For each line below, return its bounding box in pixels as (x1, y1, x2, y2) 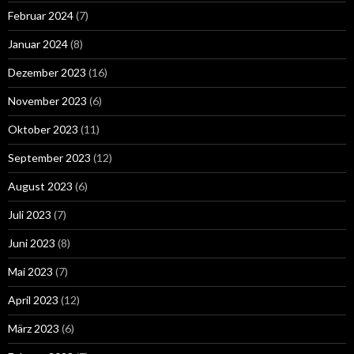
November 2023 (8, 93, 87, 107)
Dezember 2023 (8, 65, 86, 79)
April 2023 (8, 292, 58, 307)
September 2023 (8, 150, 91, 164)
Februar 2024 (8, 8, 73, 22)
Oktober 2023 (8, 122, 78, 136)
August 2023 (8, 179, 73, 193)
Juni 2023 (8, 235, 55, 250)
